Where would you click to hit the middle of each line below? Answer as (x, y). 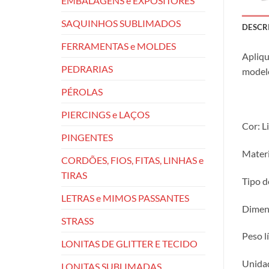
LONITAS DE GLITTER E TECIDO (129, 243)
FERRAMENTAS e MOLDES (119, 46)
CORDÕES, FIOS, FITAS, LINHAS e (132, 160)
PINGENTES (87, 137)
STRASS (77, 220)
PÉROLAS (82, 91)
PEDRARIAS (87, 68)
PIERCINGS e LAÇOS (105, 114)
